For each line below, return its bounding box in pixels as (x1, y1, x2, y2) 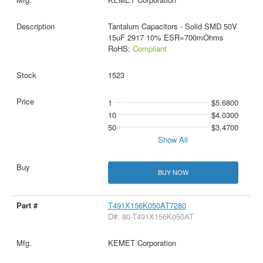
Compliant (132, 43, 167, 55)
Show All (158, 134, 188, 146)
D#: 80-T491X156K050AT (107, 210, 194, 222)
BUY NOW (157, 167, 188, 177)
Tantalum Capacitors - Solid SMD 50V (107, 21, 237, 32)
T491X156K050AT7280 (107, 199, 186, 211)
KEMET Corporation (107, 237, 176, 248)
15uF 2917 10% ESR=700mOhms (107, 32, 224, 43)
